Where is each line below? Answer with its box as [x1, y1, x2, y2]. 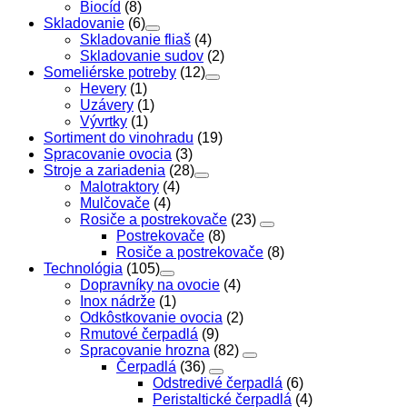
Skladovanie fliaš [80, 31, 191, 47]
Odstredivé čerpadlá [153, 374, 283, 391]
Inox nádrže [80, 293, 155, 309]
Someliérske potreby [44, 64, 176, 80]
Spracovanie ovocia [44, 145, 172, 162]
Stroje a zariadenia [44, 162, 165, 178]
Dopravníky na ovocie [80, 276, 220, 293]
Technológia [44, 260, 123, 276]
